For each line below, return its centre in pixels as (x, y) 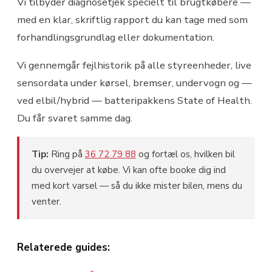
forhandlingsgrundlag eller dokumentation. (116, 37)
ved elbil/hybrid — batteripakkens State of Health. (134, 100)
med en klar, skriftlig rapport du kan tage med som (132, 19)
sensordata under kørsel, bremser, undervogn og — (134, 83)
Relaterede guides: (63, 247)
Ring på (67, 154)
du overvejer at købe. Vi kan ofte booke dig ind (129, 170)
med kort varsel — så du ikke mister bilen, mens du (137, 185)
